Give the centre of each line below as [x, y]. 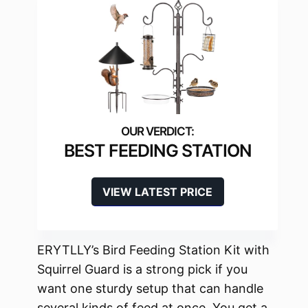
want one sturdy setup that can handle [150, 289]
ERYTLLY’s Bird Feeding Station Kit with [153, 250]
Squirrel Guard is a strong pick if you [142, 269]
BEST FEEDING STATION [157, 151]
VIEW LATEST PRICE [157, 192]
